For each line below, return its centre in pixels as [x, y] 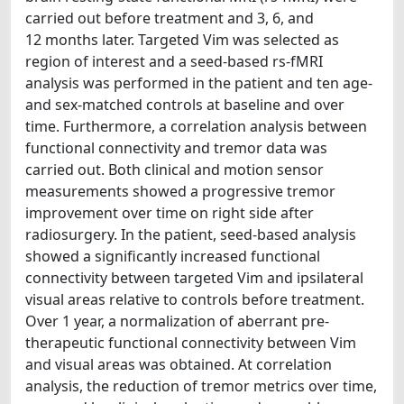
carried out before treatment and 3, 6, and [170, 18]
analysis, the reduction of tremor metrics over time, [201, 386]
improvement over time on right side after [170, 212]
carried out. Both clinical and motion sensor [174, 169]
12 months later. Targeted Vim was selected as [182, 39]
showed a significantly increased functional [173, 256]
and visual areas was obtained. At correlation [179, 364]
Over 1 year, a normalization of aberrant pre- [177, 321]
